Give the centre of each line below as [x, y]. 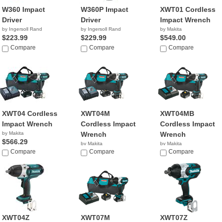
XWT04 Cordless [30, 113]
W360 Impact [24, 9]
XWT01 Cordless [188, 9]
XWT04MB [177, 113]
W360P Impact [105, 9]
